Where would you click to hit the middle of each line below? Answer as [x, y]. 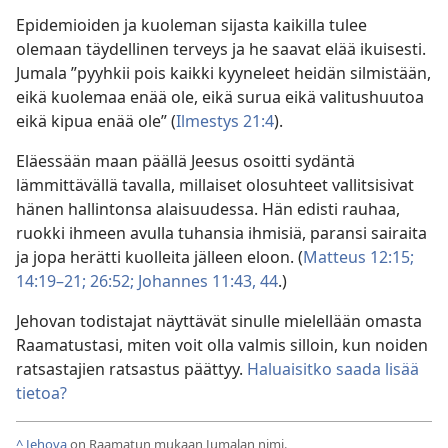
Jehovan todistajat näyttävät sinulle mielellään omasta [219, 320]
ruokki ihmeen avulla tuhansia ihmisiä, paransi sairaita [221, 232]
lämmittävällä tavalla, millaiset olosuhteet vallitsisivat [215, 184]
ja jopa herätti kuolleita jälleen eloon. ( [159, 256]
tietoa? [41, 392]
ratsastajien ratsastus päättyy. [131, 368]
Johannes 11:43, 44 [206, 280]
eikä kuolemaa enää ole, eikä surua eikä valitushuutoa [220, 96]
